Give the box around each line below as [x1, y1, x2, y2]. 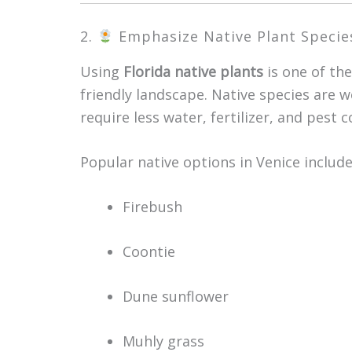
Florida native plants [123, 62, 263, 81]
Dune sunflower [123, 287, 229, 306]
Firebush [123, 197, 182, 216]
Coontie [123, 242, 175, 261]
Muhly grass [123, 332, 204, 350]
